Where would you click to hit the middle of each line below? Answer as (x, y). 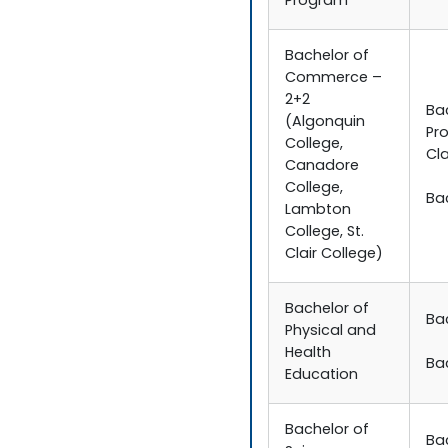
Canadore (322, 167)
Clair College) (334, 255)
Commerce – (334, 79)
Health (308, 354)
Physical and (331, 332)
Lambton (318, 211)
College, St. (325, 233)
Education (322, 376)
